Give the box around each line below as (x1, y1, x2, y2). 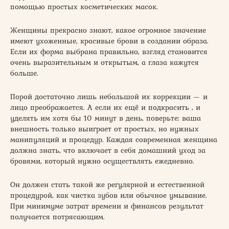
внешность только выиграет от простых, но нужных (10, 123, 199, 134)
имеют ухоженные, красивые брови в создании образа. (10, 35, 209, 47)
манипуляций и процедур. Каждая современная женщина (10, 133, 217, 145)
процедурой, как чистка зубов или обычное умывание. (10, 189, 207, 201)
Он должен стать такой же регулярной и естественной (10, 178, 204, 190)
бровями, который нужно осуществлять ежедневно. (10, 155, 194, 167)
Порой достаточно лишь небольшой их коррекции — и (10, 90, 208, 102)
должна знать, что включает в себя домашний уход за (10, 144, 205, 156)
